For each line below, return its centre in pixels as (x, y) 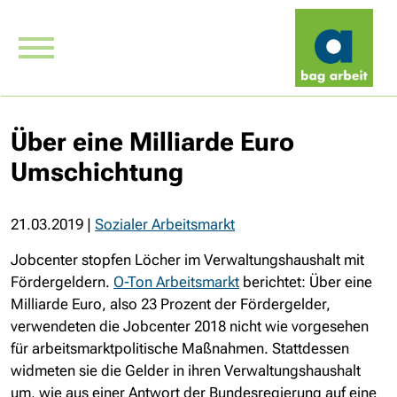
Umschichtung (97, 172)
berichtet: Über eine (306, 282)
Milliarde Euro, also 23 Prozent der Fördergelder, (171, 304)
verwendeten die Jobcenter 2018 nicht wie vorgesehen (190, 326)
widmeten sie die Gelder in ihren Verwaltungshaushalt (186, 370)
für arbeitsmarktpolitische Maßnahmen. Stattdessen (180, 348)
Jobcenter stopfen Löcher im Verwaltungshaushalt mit (187, 260)
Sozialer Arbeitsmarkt (165, 224)
